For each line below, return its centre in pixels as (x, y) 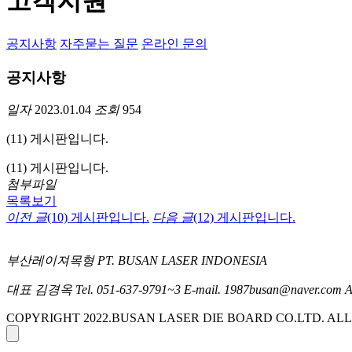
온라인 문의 (174, 43)
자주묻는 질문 (99, 43)
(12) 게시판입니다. (244, 218)
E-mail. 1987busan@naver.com (263, 290)
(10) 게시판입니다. (98, 218)
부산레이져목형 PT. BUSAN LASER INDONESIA (137, 261)
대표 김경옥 (39, 290)
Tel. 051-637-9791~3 (128, 290)
